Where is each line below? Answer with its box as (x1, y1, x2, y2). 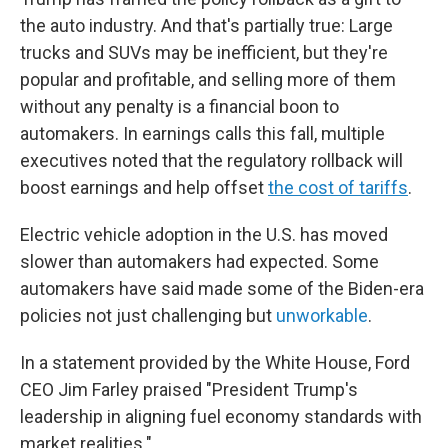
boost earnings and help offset (20, 177, 268, 198)
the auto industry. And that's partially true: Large (20, 15, 393, 36)
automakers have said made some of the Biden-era (20, 278, 424, 299)
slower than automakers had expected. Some (20, 251, 379, 272)
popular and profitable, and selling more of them (20, 69, 396, 90)
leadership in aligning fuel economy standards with (20, 406, 422, 427)
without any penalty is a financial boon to (20, 96, 339, 117)
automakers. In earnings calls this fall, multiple (20, 123, 385, 144)
